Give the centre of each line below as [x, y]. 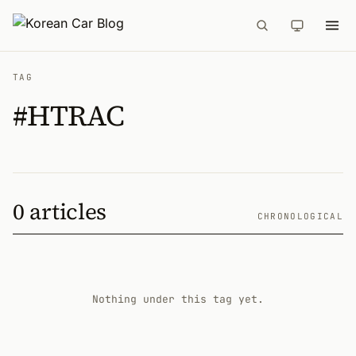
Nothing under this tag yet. [178, 299]
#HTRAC [69, 116]
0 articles [60, 211]
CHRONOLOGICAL [300, 216]
